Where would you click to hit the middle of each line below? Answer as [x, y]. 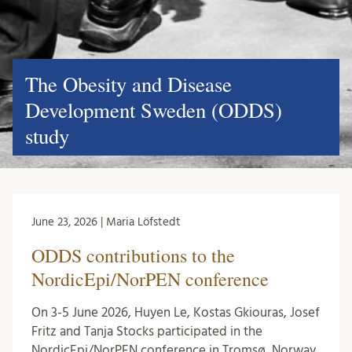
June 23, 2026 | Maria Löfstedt [106, 222]
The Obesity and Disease [128, 84]
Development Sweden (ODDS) [154, 110]
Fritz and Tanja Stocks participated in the [147, 332]
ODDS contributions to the [133, 256]
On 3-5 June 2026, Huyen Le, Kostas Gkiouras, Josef [176, 313]
